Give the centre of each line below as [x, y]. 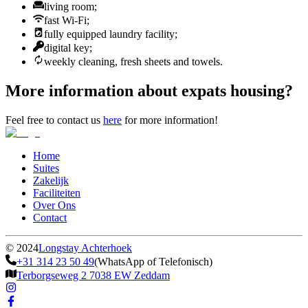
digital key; [68, 47]
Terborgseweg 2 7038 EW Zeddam [93, 275]
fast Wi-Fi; [67, 20]
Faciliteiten [57, 192]
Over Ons [54, 205]
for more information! [171, 120]
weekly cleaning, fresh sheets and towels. [133, 61]
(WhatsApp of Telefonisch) [153, 261]
